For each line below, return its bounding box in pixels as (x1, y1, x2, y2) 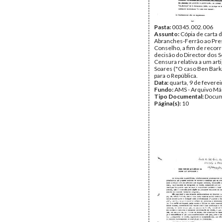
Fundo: (154, 86, 174, 93)
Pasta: (154, 23, 172, 31)
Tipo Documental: (154, 93, 205, 100)
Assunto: (154, 30, 180, 38)
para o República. (154, 72, 198, 79)
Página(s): (154, 100, 182, 107)
